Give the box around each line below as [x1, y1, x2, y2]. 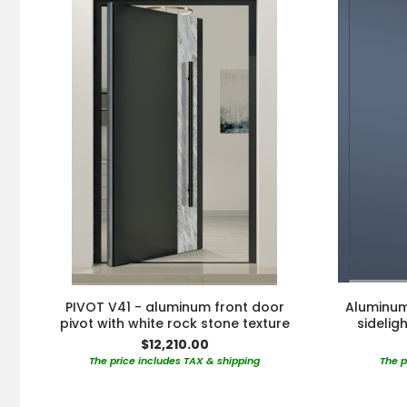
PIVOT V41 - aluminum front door [65, 298, 284, 317]
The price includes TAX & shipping [89, 353, 260, 369]
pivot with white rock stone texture [59, 314, 290, 333]
